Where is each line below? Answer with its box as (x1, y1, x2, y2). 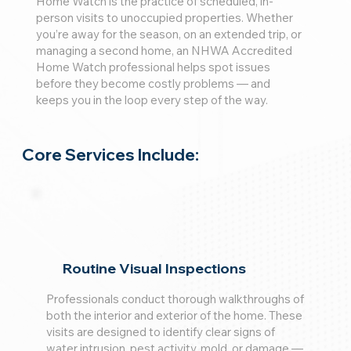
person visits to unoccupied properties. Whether (35, 10, 293, 26)
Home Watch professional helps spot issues (35, 60, 270, 75)
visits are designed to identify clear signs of (45, 324, 275, 340)
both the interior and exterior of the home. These (45, 308, 302, 324)
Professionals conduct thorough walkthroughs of (45, 291, 304, 307)
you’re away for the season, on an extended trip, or (35, 27, 302, 42)
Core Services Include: (21, 144, 199, 165)
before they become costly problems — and (35, 76, 270, 92)
